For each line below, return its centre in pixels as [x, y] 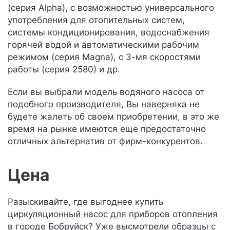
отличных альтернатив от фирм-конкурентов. [105, 141]
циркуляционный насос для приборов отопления [113, 214]
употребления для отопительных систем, [96, 20]
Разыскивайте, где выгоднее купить [85, 202]
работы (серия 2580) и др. [64, 69]
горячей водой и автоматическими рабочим [103, 45]
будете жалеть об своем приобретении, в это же [113, 117]
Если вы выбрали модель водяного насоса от [106, 92]
